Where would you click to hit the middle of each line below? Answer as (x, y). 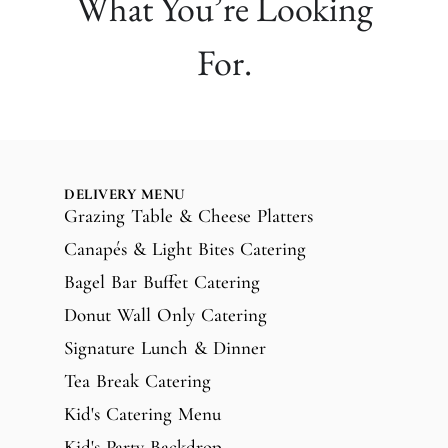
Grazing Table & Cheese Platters (188, 215)
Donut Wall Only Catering (165, 314)
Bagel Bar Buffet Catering (162, 281)
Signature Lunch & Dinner (165, 347)
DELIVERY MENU (125, 193)
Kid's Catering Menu (142, 413)
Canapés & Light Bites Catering (185, 248)
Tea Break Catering (137, 380)
